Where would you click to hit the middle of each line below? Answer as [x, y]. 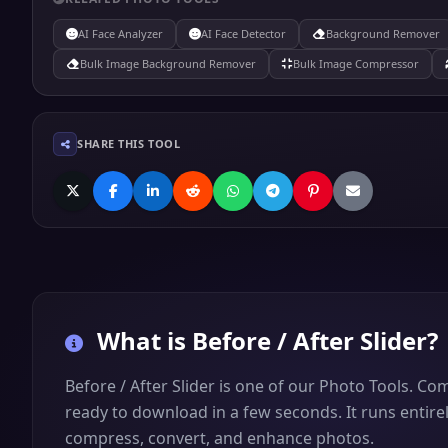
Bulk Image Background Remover [168, 63]
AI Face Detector [243, 33]
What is [141, 340]
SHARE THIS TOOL [129, 143]
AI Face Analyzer [120, 33]
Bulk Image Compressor [356, 63]
